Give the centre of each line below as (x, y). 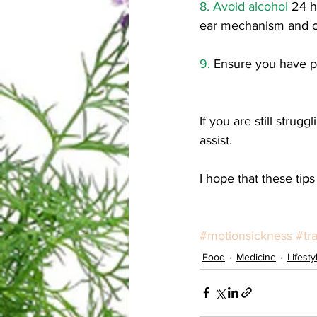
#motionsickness (246, 235)
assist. (218, 140)
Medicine (256, 257)
